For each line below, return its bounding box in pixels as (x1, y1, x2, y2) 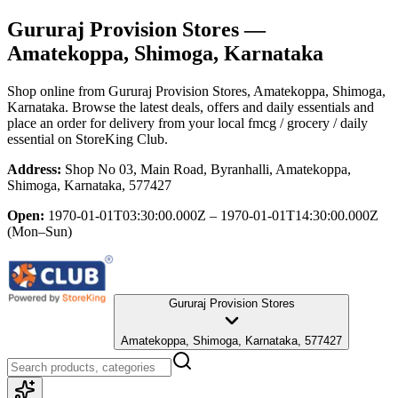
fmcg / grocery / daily (248, 115, 368, 131)
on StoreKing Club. (54, 131, 168, 147)
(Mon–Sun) (7, 223, 72, 239)
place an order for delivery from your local (7, 115, 244, 131)
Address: (7, 161, 61, 177)
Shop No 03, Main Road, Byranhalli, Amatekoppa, (65, 161, 351, 177)
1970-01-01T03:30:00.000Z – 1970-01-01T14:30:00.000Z (48, 207, 378, 223)
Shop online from (7, 83, 108, 99)
